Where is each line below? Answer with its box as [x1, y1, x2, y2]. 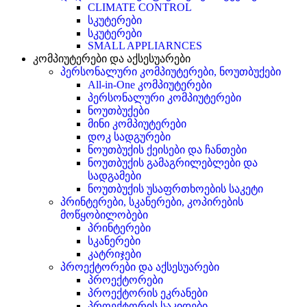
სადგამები [88, 169, 141, 182]
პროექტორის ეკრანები [88, 286, 208, 299]
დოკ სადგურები [88, 130, 171, 143]
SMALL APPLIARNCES [88, 39, 202, 51]
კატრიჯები [88, 247, 141, 260]
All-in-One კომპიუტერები [88, 78, 212, 90]
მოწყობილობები [60, 208, 148, 221]
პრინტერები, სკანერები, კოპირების [60, 195, 243, 208]
